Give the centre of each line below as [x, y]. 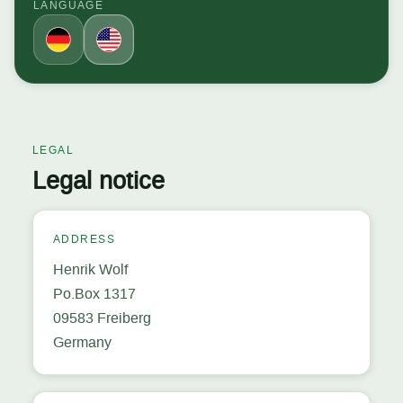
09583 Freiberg [102, 318]
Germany [82, 342]
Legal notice [99, 180]
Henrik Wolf [90, 269]
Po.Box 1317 [94, 293]
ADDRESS [84, 239]
